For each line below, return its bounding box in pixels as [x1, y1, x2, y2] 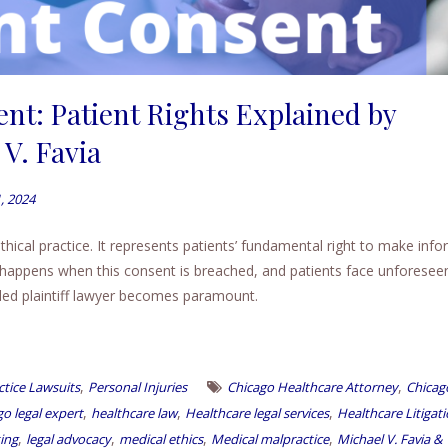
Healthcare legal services [185, 404, 329, 423]
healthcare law [91, 404, 177, 423]
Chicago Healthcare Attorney [227, 378, 398, 397]
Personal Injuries [88, 378, 187, 397]
